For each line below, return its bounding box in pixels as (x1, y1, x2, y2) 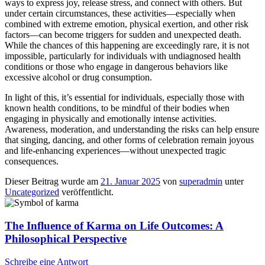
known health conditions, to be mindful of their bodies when (5, 103, 230, 114)
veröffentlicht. (59, 187, 114, 198)
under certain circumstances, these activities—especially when (5, 8, 235, 19)
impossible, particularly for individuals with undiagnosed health (5, 51, 241, 62)
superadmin (179, 176, 222, 187)
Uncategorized (5, 187, 59, 198)
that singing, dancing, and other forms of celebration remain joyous (5, 135, 254, 146)
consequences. (5, 156, 59, 167)
